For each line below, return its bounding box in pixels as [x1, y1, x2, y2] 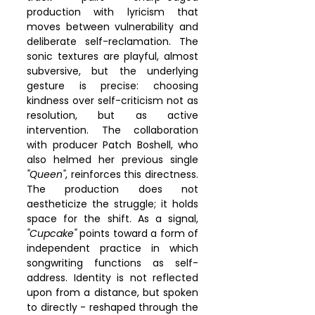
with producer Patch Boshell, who [27, 137, 198, 152]
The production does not [27, 181, 198, 196]
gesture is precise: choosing [27, 78, 198, 93]
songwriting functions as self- [27, 255, 198, 270]
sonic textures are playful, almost [27, 49, 198, 63]
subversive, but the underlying [27, 63, 198, 78]
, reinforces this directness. [65, 167, 198, 181]
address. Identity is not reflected [27, 270, 198, 285]
